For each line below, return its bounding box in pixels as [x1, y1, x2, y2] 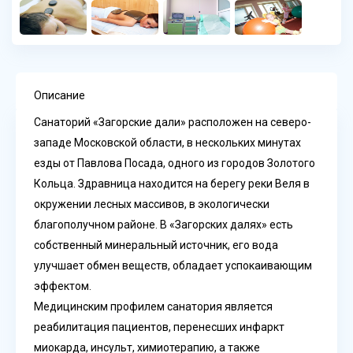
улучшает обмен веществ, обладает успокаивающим [34, 258, 312, 272]
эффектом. [34, 279, 91, 292]
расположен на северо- [188, 115, 311, 128]
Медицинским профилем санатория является [34, 299, 273, 313]
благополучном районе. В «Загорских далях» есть [34, 217, 293, 231]
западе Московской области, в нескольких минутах [34, 136, 301, 149]
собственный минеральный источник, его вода [34, 238, 278, 251]
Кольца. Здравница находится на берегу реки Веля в [34, 176, 310, 190]
